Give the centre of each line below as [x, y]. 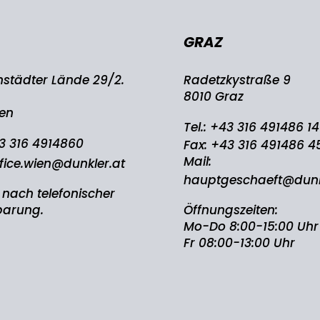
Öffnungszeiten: [231, 210]
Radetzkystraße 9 [237, 80]
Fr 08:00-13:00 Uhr [240, 242]
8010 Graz [214, 96]
